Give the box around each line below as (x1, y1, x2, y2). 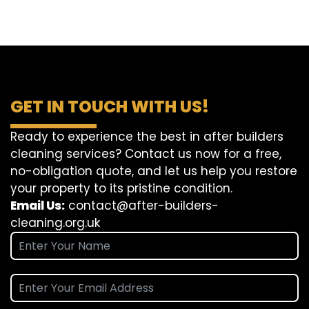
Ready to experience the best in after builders (10, 128, 283, 146)
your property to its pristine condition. (10, 180, 232, 197)
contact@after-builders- (68, 197, 219, 215)
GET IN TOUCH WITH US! (10, 95, 209, 119)
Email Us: (10, 197, 65, 215)
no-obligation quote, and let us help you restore (10, 163, 297, 180)
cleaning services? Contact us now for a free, (10, 146, 281, 163)
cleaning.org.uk (10, 215, 100, 232)
